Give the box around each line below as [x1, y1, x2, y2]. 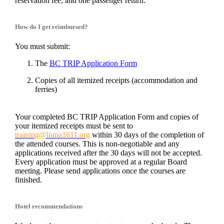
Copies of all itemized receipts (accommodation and [34, 76, 197, 85]
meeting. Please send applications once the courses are [14, 166, 185, 175]
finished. [14, 175, 44, 184]
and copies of [154, 112, 198, 121]
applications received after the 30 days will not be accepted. [14, 148, 202, 157]
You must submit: [14, 42, 70, 51]
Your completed [14, 112, 67, 121]
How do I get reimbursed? [14, 22, 88, 30]
